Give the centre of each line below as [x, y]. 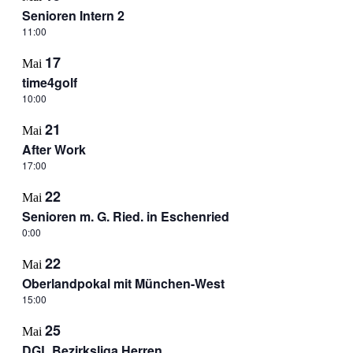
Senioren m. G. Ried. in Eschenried [125, 216]
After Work [54, 149]
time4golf [49, 82]
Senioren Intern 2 [73, 15]
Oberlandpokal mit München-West [123, 283]
